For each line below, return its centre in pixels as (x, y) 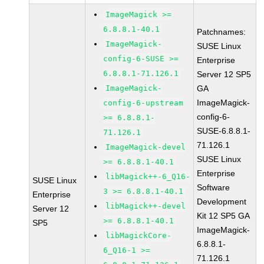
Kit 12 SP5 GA (224, 216)
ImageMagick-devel (146, 147)
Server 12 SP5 (224, 74)
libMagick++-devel (146, 206)
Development (222, 202)
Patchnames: (222, 32)
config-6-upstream (143, 103)
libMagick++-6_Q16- (148, 176)
